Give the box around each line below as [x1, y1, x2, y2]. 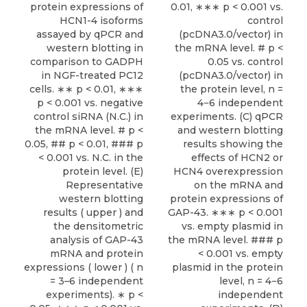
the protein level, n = [180, 82, 283, 95]
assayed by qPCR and [36, 27, 143, 40]
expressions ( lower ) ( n [24, 260, 143, 273]
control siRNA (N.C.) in [34, 110, 143, 123]
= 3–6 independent [50, 274, 143, 287]
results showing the [183, 137, 283, 150]
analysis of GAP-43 [50, 233, 143, 246]
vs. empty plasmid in [182, 219, 283, 232]
